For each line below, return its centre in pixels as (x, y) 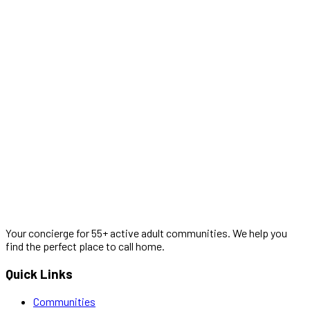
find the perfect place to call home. (85, 246)
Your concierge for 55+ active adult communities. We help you (146, 233)
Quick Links (39, 274)
